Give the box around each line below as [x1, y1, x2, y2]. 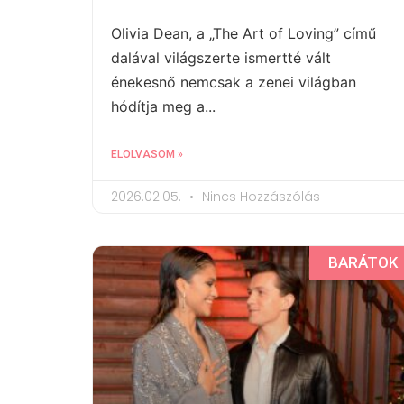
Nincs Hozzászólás [198, 187, 320, 206]
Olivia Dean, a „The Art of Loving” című [111, 23, 376, 42]
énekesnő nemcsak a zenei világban [111, 72, 356, 91]
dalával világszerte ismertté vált [111, 48, 331, 67]
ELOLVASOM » [111, 147, 183, 161]
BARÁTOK [327, 252, 398, 271]
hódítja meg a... [111, 96, 216, 115]
